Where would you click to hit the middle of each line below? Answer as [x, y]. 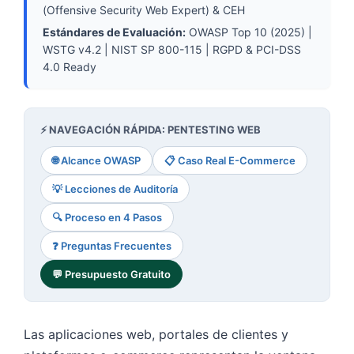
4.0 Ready [70, 67]
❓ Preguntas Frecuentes [112, 246]
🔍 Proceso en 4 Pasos [107, 217]
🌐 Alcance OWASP [96, 160]
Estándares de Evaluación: [114, 32]
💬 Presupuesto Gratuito [111, 274]
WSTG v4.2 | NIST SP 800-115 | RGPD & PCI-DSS [172, 49]
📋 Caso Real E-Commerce [230, 160]
